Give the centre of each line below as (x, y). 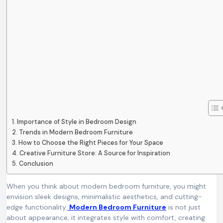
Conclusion (36, 163)
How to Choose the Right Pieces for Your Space (91, 142)
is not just (183, 207)
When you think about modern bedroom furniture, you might (10, 186)
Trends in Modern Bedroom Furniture (76, 132)
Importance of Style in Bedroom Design (76, 121)
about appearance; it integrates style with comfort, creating (106, 217)
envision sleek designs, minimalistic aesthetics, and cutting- (104, 196)
